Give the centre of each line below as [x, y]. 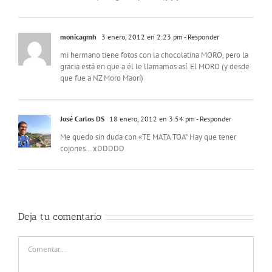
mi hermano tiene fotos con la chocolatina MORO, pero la [154, 55]
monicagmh [78, 37]
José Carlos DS [82, 119]
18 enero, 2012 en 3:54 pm [151, 119]
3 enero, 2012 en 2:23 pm [141, 37]
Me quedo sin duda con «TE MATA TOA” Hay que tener [148, 137]
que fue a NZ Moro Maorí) [102, 78]
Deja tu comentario [60, 217]
